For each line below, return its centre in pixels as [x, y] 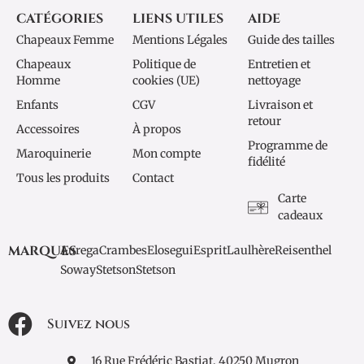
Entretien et [279, 65]
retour [265, 121]
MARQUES [42, 251]
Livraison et [281, 105]
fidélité [267, 162]
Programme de [288, 146]
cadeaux [300, 216]
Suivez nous [88, 325]
